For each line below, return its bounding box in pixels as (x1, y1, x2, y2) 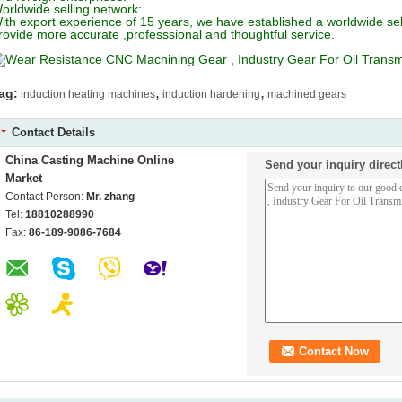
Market (5, 171, 42, 185)
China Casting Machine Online (5, 153, 174, 167)
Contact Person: (5, 190, 86, 203)
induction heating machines (21, 88, 155, 100)
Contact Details (12, 126, 95, 139)
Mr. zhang (86, 190, 135, 203)
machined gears (267, 88, 346, 100)
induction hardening (162, 88, 260, 100)
